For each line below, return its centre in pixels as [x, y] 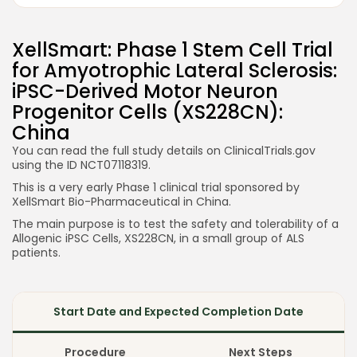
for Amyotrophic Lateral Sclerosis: [175, 70]
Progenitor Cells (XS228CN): [147, 112]
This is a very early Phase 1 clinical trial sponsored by [156, 187]
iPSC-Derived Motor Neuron [145, 91]
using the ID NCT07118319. [81, 165]
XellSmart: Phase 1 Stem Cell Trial [173, 49]
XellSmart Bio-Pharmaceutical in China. [123, 201]
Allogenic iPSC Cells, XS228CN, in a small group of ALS [158, 238]
